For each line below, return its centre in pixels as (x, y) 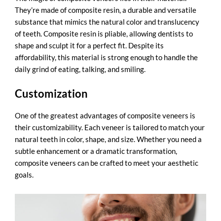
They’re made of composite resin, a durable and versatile (106, 10)
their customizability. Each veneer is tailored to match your (110, 128)
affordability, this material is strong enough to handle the (106, 57)
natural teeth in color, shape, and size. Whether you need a (108, 139)
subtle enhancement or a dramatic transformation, (96, 151)
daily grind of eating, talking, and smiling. (80, 69)
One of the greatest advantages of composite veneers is (105, 116)
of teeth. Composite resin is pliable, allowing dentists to (104, 34)
